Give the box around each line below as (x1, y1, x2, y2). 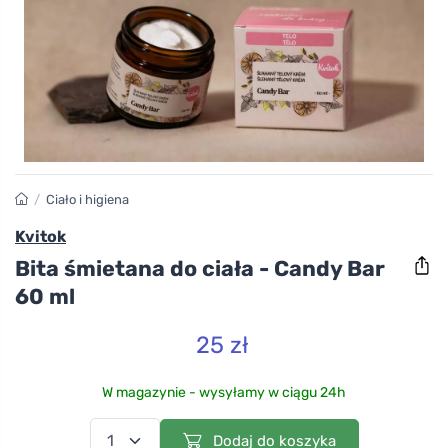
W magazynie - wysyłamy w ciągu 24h (102, 383, 346, 401)
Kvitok (15, 227, 66, 247)
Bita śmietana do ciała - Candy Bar (15, 255, 385, 281)
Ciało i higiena (46, 192, 130, 208)
